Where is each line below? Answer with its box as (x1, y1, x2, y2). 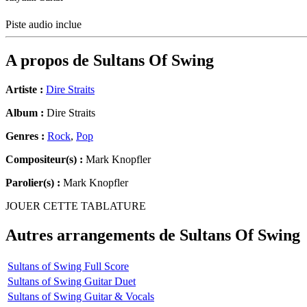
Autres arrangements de (5, 226, 180, 245)
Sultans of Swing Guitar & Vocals (8, 290, 154, 302)
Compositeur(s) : (5, 153, 83, 166)
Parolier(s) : (5, 177, 60, 189)
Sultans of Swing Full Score (8, 260, 129, 272)
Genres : (5, 130, 47, 143)
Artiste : (5, 84, 43, 96)
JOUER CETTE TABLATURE (5, 200, 146, 212)
